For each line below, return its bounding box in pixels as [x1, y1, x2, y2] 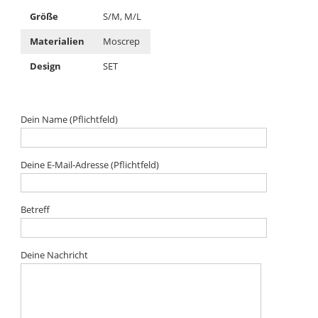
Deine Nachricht [21, 248, 89, 261]
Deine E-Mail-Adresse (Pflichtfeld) [21, 158, 160, 171]
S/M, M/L [103, 10, 142, 23]
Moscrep [103, 35, 141, 48]
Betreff [21, 203, 50, 216]
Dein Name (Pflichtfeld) [21, 112, 119, 126]
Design [30, 60, 62, 73]
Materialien [30, 35, 85, 48]
